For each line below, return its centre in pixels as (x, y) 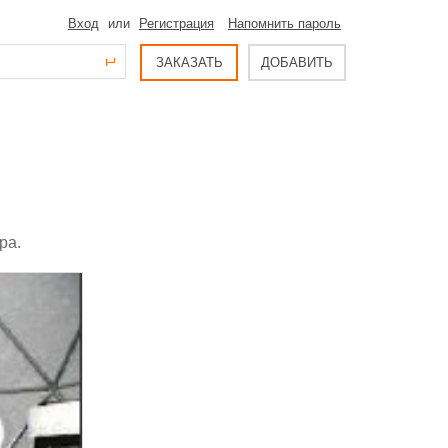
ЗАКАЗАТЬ (189, 62)
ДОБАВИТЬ (297, 62)
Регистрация (176, 23)
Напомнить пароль (284, 23)
